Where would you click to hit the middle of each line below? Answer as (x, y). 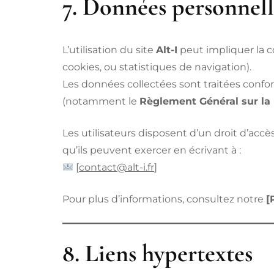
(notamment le (101, 102)
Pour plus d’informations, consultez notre (164, 199)
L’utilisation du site (109, 50)
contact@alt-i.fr (117, 168)
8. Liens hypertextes (157, 254)
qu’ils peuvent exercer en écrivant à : (152, 150)
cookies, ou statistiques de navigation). (157, 67)
